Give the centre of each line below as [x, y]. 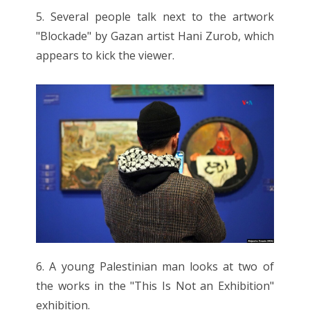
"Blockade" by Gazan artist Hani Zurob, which [155, 36]
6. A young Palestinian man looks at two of [155, 266]
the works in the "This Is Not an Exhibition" [155, 285]
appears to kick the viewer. [106, 56]
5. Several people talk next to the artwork [155, 17]
